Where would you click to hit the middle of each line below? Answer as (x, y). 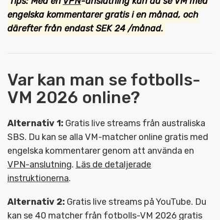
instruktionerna (38, 178)
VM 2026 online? (74, 97)
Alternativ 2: (36, 202)
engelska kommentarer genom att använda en (101, 151)
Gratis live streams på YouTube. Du (136, 202)
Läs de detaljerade (113, 164)
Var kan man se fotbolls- (104, 80)
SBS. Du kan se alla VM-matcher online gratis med (108, 137)
